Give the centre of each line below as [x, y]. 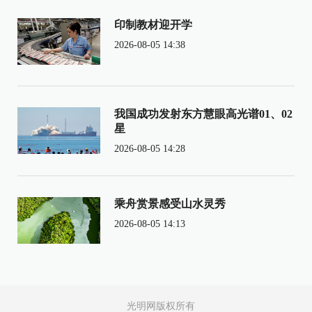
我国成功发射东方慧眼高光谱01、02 [203, 114]
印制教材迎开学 [153, 24]
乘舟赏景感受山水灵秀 [170, 203]
